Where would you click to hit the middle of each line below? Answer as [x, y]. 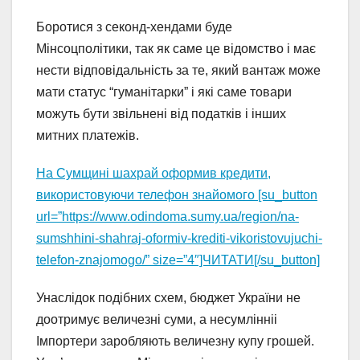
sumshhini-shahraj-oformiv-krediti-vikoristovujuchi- [179, 239]
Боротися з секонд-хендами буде [134, 27]
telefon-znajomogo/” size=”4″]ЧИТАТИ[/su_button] [178, 260]
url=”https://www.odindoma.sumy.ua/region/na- [168, 217]
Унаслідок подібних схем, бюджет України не [168, 298]
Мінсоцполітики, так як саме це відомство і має [176, 49]
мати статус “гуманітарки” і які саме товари [164, 92]
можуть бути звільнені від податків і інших [161, 114]
